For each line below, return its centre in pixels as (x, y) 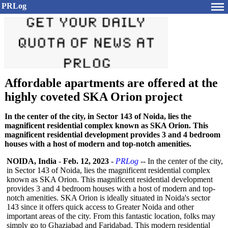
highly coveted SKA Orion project (94, 97)
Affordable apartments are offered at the (111, 83)
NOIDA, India (32, 161)
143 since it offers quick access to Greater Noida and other (100, 207)
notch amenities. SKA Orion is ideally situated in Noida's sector (108, 198)
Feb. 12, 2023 (86, 161)
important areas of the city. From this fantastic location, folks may (111, 216)
